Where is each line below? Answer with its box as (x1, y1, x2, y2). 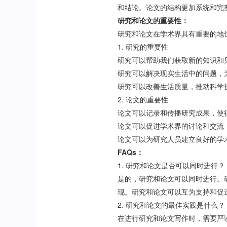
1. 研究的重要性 (118, 42, 169, 52)
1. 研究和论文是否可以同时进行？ (118, 160, 225, 170)
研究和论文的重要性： (118, 15, 189, 25)
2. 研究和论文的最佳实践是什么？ (118, 200, 225, 210)
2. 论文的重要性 (118, 94, 169, 104)
